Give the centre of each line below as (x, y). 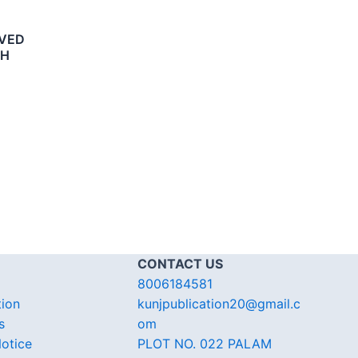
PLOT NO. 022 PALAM (205, 344)
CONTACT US (180, 264)
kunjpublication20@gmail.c (219, 304)
